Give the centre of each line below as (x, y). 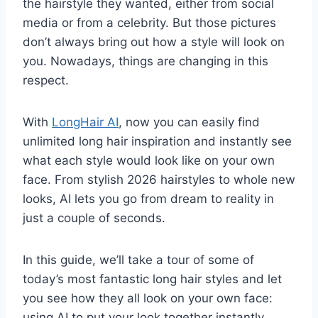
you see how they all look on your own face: (148, 298)
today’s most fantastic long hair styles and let (152, 279)
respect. (46, 81)
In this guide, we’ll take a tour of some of (138, 260)
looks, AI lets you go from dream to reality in (148, 199)
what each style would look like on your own (149, 161)
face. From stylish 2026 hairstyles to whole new (159, 180)
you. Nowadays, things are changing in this (146, 61)
